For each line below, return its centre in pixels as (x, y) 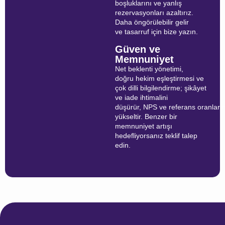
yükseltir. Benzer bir (146, 116)
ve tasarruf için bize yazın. (156, 32)
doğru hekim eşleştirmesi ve (159, 78)
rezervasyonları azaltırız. (154, 13)
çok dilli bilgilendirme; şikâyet (160, 88)
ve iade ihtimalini (141, 97)
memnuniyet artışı (143, 126)
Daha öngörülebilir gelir (152, 22)
